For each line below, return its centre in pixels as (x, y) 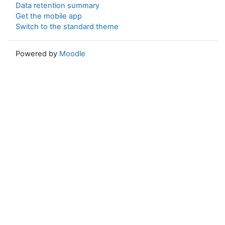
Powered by (37, 54)
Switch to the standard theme (67, 27)
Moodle (72, 54)
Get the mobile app (49, 16)
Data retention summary (58, 6)
